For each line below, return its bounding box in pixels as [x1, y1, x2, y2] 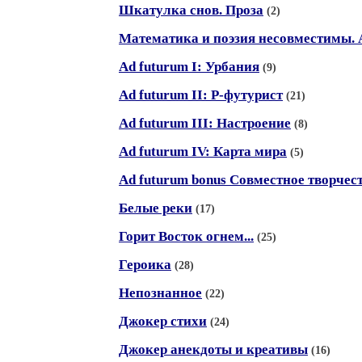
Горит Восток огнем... [119, 229, 254, 244]
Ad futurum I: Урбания [119, 59, 259, 74]
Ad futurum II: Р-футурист [119, 87, 283, 103]
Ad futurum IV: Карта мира [119, 144, 287, 159]
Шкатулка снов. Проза [119, 2, 263, 18]
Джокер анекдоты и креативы [119, 342, 308, 357]
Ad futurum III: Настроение [119, 116, 291, 131]
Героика [119, 257, 171, 272]
